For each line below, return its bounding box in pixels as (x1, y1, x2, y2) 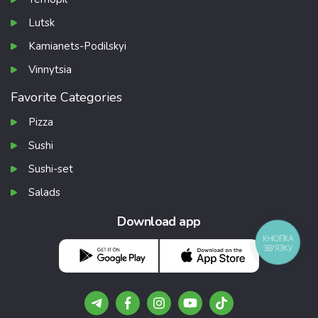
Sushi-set (28, 162, 73, 176)
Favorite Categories (11, 89, 122, 106)
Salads (28, 185, 60, 199)
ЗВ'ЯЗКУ (263, 242, 293, 254)
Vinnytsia (28, 62, 72, 77)
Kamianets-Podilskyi (28, 39, 126, 53)
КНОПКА (263, 233, 294, 244)
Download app (117, 213, 201, 230)
